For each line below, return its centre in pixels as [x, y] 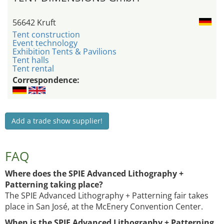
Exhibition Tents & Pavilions [64, 52]
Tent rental [33, 69]
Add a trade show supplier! [57, 121]
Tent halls [31, 60]
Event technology [45, 43]
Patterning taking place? [54, 185]
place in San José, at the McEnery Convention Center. [104, 207]
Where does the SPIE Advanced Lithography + [94, 174]
